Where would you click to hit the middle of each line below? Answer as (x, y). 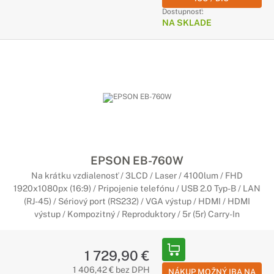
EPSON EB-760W (137, 160)
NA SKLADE (187, 23)
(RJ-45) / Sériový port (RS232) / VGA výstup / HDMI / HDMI (137, 201)
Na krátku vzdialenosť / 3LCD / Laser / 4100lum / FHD (137, 176)
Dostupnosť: (183, 12)
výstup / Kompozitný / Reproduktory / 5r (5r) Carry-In (137, 214)
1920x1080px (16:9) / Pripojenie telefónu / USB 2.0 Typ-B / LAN (137, 188)
